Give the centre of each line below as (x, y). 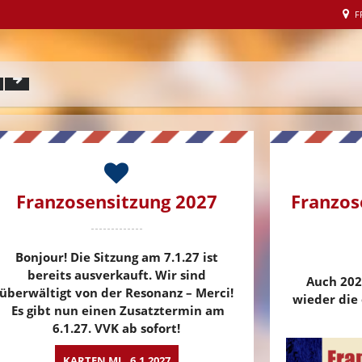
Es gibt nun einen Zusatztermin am (116, 310)
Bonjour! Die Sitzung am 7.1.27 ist (116, 257)
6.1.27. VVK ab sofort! (116, 328)
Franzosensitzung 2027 (116, 201)
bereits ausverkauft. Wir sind (116, 275)
